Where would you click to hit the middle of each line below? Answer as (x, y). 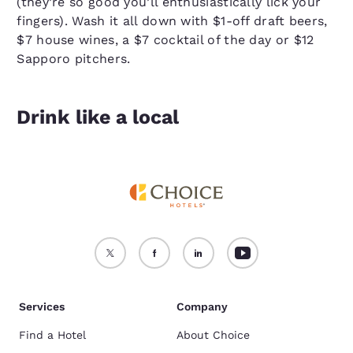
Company (202, 307)
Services (42, 307)
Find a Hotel (52, 335)
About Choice (213, 335)
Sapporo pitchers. (74, 59)
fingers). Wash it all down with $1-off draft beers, (172, 21)
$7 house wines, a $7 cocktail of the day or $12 (165, 40)
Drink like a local (98, 117)
